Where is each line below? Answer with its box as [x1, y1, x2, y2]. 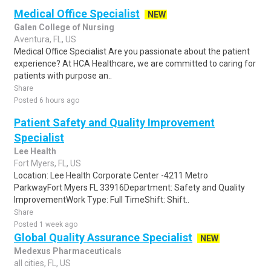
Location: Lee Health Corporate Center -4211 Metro [14, 171, 208, 180]
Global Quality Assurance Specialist [14, 231, 192, 244]
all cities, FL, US [14, 258, 71, 268]
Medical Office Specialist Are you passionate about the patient [14, 47, 250, 56]
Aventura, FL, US [14, 34, 76, 44]
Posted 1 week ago [14, 220, 77, 229]
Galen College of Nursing [14, 22, 114, 32]
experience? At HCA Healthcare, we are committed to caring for [14, 59, 256, 68]
